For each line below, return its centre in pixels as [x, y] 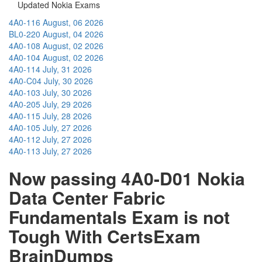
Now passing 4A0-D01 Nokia [127, 178]
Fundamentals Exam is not [119, 216]
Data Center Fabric [87, 197]
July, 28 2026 [67, 116]
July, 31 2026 [67, 69]
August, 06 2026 [73, 22]
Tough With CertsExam [105, 236]
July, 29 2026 [67, 104]
